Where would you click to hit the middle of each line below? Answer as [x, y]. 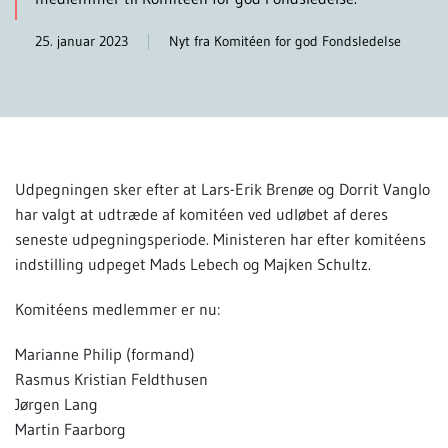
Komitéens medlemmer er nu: [117, 308]
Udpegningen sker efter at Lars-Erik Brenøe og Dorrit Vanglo [222, 188]
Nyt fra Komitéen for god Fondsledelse [285, 40]
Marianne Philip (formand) [105, 353]
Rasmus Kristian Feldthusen [111, 378]
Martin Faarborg [70, 428]
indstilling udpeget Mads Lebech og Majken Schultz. [193, 263]
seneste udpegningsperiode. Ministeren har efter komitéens [220, 238]
